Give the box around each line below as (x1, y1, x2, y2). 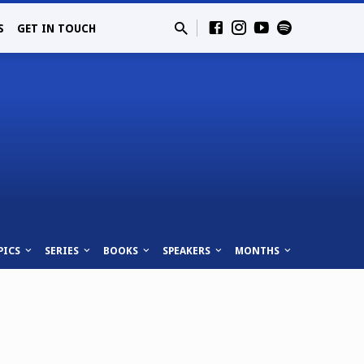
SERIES (44, 244, 81, 257)
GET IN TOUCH (16, 22, 96, 35)
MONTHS (235, 244, 282, 257)
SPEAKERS (162, 244, 213, 257)
